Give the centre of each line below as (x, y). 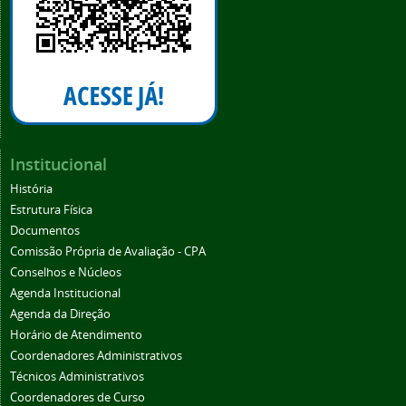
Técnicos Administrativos (77, 377)
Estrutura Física (51, 210)
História (31, 189)
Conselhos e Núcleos (66, 273)
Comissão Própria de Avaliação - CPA (108, 252)
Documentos (45, 231)
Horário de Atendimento (76, 335)
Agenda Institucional (65, 294)
